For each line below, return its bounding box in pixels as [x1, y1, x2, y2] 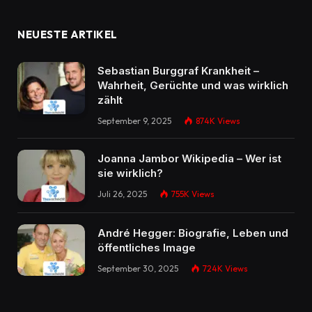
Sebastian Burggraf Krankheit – [97, 64, 259, 78]
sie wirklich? [97, 166, 163, 180]
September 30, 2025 [97, 263, 178, 274]
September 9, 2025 [97, 116, 171, 127]
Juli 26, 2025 [97, 189, 147, 200]
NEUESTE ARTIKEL [17, 28, 118, 42]
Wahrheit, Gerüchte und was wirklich [97, 79, 288, 93]
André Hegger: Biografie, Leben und [97, 226, 288, 240]
